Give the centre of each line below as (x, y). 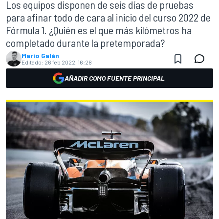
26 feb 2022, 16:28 (68, 62)
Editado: (33, 62)
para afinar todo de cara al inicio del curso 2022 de (108, 17)
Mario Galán (40, 55)
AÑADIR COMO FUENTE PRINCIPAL (114, 78)
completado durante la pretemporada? (85, 43)
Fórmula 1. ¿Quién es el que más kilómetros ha (99, 30)
